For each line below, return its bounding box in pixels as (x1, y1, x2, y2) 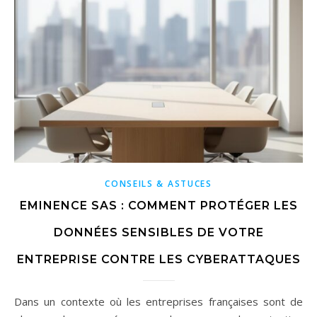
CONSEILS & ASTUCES (105, 178, 212, 190)
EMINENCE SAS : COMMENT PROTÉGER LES (19, 199, 298, 213)
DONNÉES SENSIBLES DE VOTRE (53, 226, 264, 240)
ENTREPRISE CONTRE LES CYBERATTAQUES (16, 253, 301, 267)
